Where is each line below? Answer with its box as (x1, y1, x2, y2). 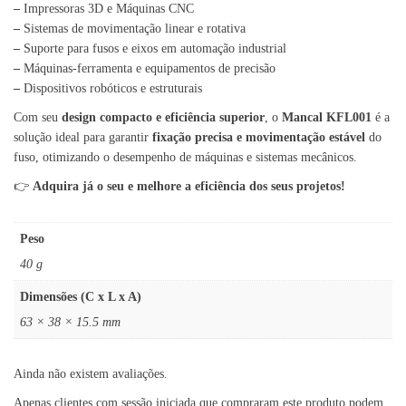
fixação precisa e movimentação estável (152, 130, 365, 145)
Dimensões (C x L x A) (20, 290, 141, 304)
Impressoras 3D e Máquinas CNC (24, 2, 194, 16)
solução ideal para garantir (14, 130, 152, 145)
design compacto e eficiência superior (62, 111, 265, 125)
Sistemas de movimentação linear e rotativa (24, 22, 246, 36)
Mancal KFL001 (282, 111, 372, 125)
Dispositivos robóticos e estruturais (24, 82, 202, 96)
